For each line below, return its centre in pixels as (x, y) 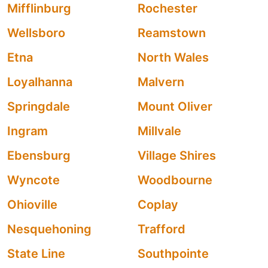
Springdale (39, 106)
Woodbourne (175, 180)
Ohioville (32, 205)
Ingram (28, 131)
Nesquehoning (49, 229)
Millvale (159, 131)
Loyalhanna (40, 82)
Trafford (162, 229)
